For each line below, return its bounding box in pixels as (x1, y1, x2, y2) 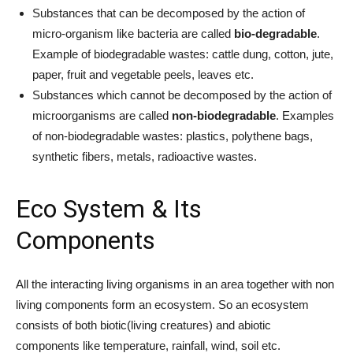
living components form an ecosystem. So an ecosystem (16, 298, 309, 311)
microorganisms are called (32, 109, 172, 122)
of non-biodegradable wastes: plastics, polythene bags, (32, 129, 313, 143)
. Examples (276, 109, 334, 122)
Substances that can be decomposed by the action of (32, 6, 305, 20)
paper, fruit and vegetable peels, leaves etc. (32, 68, 254, 81)
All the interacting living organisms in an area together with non (16, 277, 334, 291)
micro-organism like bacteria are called (32, 27, 234, 40)
